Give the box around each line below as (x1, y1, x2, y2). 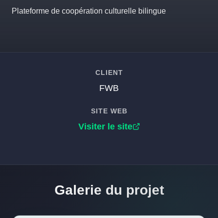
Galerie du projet (54, 182, 164, 198)
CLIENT (95, 68, 123, 76)
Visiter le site (78, 121, 132, 131)
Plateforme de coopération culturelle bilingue (12, 6, 166, 15)
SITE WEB (91, 107, 127, 115)
